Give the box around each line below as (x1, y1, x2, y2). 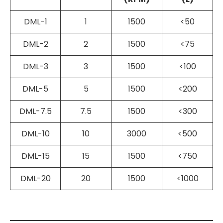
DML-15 (21, 150, 50, 162)
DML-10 (21, 127, 50, 139)
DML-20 (20, 172, 51, 184)
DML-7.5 (19, 105, 52, 117)
